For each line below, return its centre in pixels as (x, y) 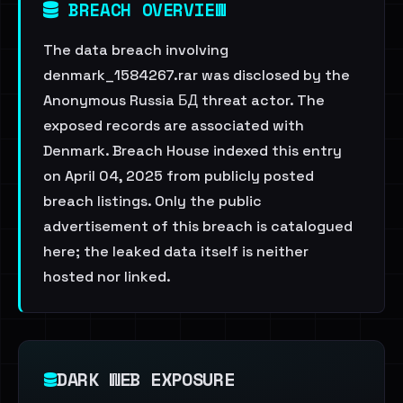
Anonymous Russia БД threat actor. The (184, 100)
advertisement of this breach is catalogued (198, 226)
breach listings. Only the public (152, 201)
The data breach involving (136, 50)
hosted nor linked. (107, 277)
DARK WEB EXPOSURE (146, 379)
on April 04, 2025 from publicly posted (179, 176)
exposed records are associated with (174, 125)
